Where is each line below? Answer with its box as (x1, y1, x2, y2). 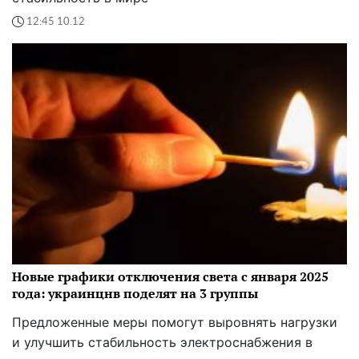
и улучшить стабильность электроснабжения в (12, 334, 313, 351)
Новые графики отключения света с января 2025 (12, 268, 329, 286)
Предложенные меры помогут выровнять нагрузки (12, 314, 337, 331)
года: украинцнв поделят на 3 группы (12, 284, 258, 303)
